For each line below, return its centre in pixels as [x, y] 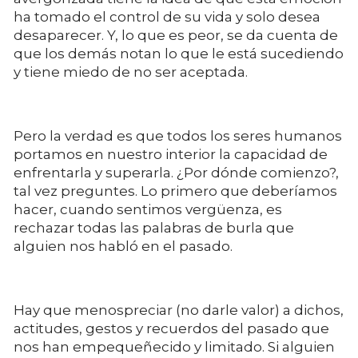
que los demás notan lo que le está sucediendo [179, 53]
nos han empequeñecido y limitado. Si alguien [174, 346]
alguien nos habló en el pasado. [125, 246]
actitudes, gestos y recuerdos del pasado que [171, 328]
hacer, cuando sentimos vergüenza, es [148, 209]
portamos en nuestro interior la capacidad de [171, 154]
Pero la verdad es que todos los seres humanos [178, 135]
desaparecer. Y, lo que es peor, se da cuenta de [176, 35]
